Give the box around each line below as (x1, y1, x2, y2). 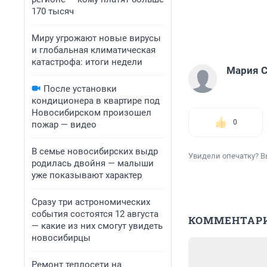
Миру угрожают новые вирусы (32, 33, 161, 44)
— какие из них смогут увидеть (32, 221, 163, 231)
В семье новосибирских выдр (32, 146, 158, 157)
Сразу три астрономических (32, 197, 150, 207)
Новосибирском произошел (32, 107, 151, 118)
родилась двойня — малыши (32, 158, 154, 169)
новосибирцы (32, 232, 91, 243)
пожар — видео (32, 119, 97, 130)
